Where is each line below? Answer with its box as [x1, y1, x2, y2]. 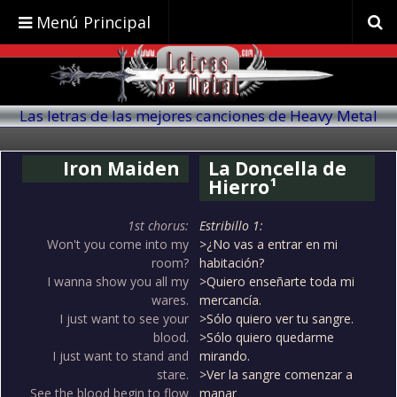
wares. [152, 292, 189, 309]
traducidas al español [121, 126, 276, 147]
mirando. [199, 347, 250, 365]
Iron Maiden [63, 156, 180, 182]
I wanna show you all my [47, 273, 189, 291]
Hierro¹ [208, 175, 276, 200]
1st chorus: [128, 217, 189, 235]
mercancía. [199, 292, 261, 309]
